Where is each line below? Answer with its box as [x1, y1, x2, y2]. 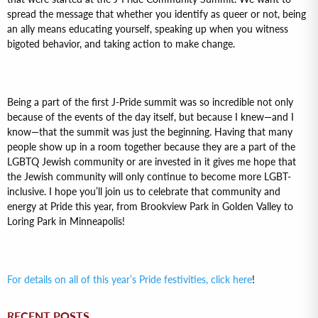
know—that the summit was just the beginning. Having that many [7, 126, 292, 138]
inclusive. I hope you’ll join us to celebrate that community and [7, 186, 280, 198]
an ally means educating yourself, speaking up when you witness [7, 23, 288, 35]
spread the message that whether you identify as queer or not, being [7, 9, 306, 21]
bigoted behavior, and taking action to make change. [7, 38, 235, 50]
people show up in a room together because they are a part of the [7, 141, 295, 153]
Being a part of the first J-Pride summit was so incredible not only [7, 97, 293, 109]
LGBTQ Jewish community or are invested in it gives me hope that [7, 156, 296, 168]
